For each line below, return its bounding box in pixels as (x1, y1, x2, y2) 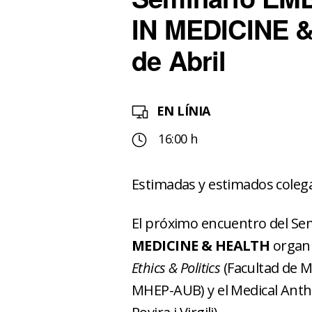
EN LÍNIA (157, 102, 210, 119)
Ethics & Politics (132, 258, 221, 277)
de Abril (132, 41, 226, 79)
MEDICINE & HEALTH (132, 236, 270, 255)
